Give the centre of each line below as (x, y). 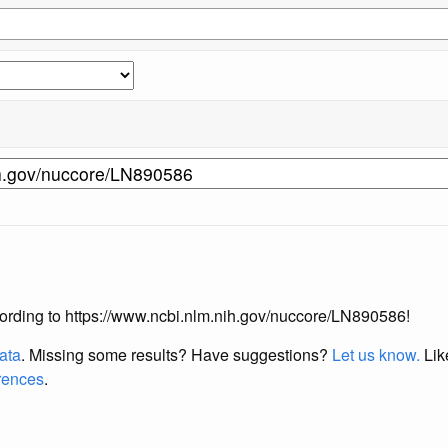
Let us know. (376, 354)
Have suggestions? (261, 354)
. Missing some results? (106, 354)
